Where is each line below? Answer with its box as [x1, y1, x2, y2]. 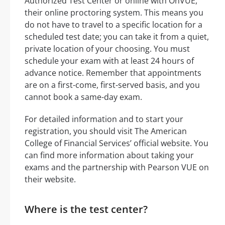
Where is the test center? [25, 202, 148, 216]
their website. [25, 173, 76, 185]
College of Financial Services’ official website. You [25, 137, 208, 149]
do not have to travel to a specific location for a [25, 19, 202, 30]
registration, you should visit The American [25, 125, 187, 137]
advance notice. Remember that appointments [25, 67, 201, 78]
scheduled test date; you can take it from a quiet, [25, 31, 209, 42]
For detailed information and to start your [25, 113, 183, 125]
